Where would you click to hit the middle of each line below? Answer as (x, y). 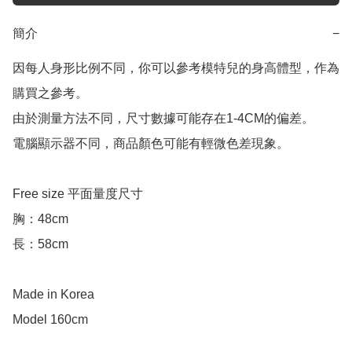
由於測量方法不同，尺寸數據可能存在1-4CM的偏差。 (163, 119)
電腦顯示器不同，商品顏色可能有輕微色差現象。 (151, 144)
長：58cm (40, 244)
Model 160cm (50, 320)
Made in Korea (53, 295)
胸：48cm (40, 219)
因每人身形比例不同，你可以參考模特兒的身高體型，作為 (176, 68)
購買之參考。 (50, 93)
